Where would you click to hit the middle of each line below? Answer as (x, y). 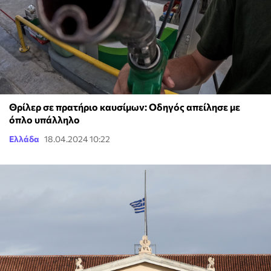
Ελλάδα (24, 139)
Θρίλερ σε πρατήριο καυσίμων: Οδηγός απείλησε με (125, 107)
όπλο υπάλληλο (44, 120)
